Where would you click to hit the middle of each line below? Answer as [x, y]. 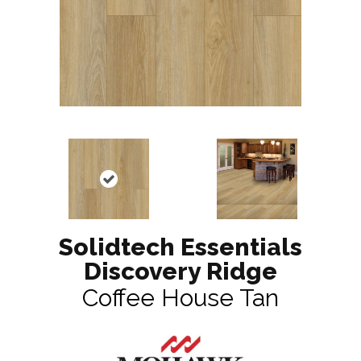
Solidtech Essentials [180, 247]
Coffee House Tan [180, 298]
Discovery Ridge [180, 272]
